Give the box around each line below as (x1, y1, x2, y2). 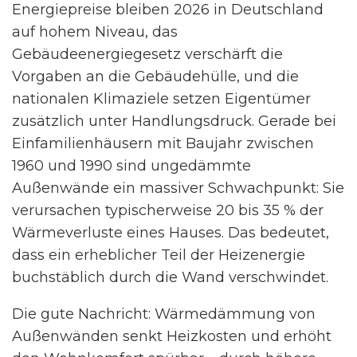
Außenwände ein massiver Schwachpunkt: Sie (12, 179, 344, 197)
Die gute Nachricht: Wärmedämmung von (12, 305, 316, 323)
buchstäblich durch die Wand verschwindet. (12, 269, 328, 286)
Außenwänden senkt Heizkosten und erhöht (12, 328, 331, 345)
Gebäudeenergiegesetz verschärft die (12, 45, 283, 63)
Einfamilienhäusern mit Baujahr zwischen (12, 135, 314, 152)
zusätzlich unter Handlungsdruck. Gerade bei (12, 112, 336, 130)
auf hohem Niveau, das (12, 23, 178, 41)
